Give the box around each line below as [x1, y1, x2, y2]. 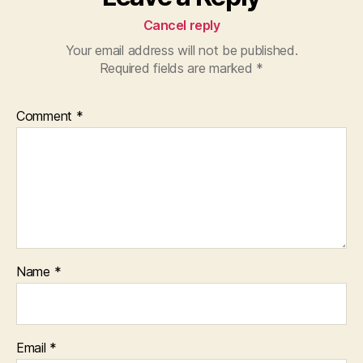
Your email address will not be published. [65, 41, 298, 58]
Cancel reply [143, 16, 220, 33]
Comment [16, 107, 76, 124]
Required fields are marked [99, 59, 257, 76]
